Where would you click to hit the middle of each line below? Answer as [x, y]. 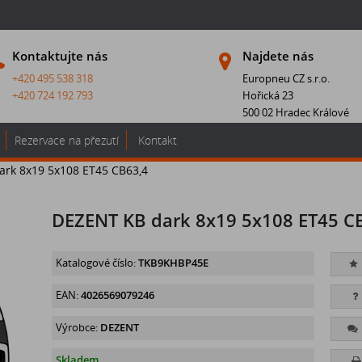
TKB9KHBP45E [173, 263]
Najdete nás [278, 56]
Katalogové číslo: [95, 263]
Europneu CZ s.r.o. [286, 79]
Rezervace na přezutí [67, 140]
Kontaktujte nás [60, 56]
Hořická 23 [267, 96]
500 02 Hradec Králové [295, 113]
